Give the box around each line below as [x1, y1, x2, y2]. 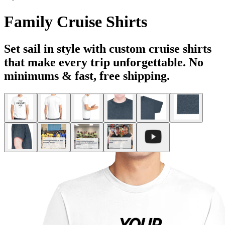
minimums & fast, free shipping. [4, 69, 170, 82]
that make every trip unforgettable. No [4, 55, 203, 69]
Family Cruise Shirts [4, 13, 147, 31]
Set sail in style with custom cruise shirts [4, 42, 211, 55]
